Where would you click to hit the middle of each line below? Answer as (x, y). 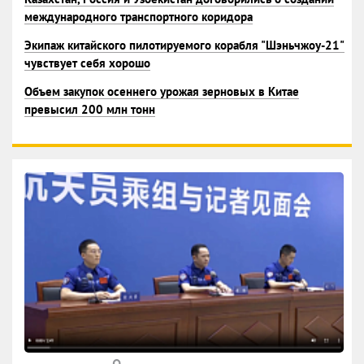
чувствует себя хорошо (87, 63)
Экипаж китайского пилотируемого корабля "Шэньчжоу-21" (184, 45)
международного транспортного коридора (139, 17)
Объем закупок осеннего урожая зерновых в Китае (162, 91)
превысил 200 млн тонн (90, 109)
